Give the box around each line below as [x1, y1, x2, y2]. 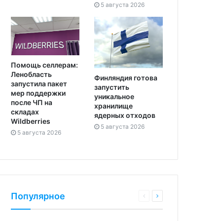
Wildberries [11, 116, 50, 125]
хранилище [94, 101, 133, 110]
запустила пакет [11, 79, 67, 88]
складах [11, 107, 39, 116]
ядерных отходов [94, 110, 155, 119]
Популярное [11, 190, 65, 201]
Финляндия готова [94, 73, 157, 82]
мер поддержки [11, 88, 66, 97]
